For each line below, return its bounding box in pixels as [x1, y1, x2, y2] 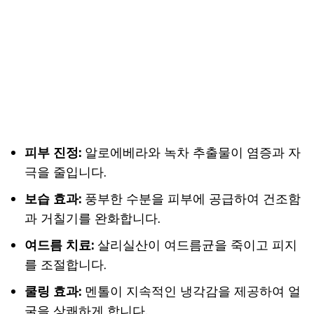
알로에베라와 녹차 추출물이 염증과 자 [81, 144, 301, 161]
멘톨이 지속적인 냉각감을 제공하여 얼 [81, 283, 301, 299]
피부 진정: [25, 144, 81, 161]
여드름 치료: [25, 237, 94, 253]
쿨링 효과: [25, 283, 81, 299]
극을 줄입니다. [25, 164, 107, 180]
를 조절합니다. [25, 257, 107, 273]
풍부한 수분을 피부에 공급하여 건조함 [81, 191, 301, 207]
